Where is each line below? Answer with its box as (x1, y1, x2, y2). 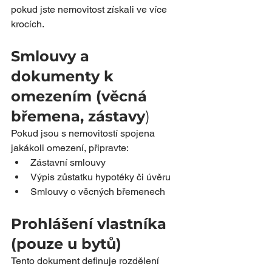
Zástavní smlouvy (30, 157, 106, 168)
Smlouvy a (11, 47, 93, 65)
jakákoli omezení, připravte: (11, 142, 129, 154)
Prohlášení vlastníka (11, 215, 171, 233)
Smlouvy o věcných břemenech (30, 186, 165, 197)
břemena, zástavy (11, 107, 145, 125)
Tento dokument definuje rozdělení (11, 255, 161, 267)
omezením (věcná (11, 87, 151, 105)
